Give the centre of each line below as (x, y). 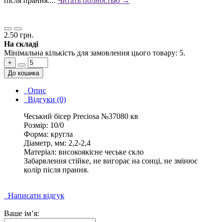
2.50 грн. (19, 35)
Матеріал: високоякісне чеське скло (84, 152)
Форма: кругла (48, 134)
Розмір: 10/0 (44, 125)
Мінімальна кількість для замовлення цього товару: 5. (95, 53)
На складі (21, 44)
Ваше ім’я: (22, 214)
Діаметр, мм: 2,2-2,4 (57, 143)
